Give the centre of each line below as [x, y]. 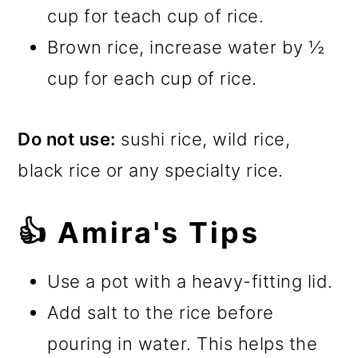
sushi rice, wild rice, [203, 139]
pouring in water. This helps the [183, 344]
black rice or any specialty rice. [151, 171]
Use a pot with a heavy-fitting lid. [190, 282]
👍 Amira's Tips [139, 233]
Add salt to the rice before [161, 313]
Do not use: [67, 139]
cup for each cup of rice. [152, 79]
